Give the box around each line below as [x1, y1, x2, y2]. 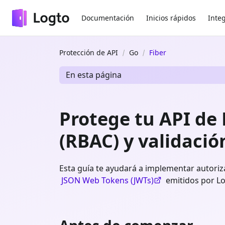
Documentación [81, 13, 134, 23]
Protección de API [59, 48, 118, 57]
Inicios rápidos [146, 13, 196, 23]
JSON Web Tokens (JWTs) [61, 174, 154, 186]
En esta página [65, 69, 122, 81]
